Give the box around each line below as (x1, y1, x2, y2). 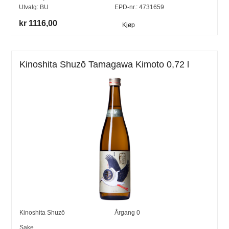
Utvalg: (19, 4, 40, 11)
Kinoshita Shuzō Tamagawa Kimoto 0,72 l (19, 59, 190, 70)
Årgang (114, 209, 136, 217)
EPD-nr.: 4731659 (114, 4, 164, 11)
